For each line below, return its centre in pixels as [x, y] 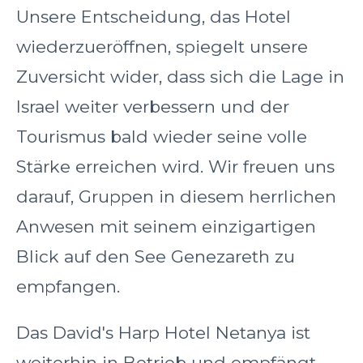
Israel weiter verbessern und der [153, 106]
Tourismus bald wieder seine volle [162, 136]
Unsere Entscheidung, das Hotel [154, 16]
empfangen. [68, 286]
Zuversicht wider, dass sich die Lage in [180, 76]
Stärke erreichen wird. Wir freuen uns [175, 166]
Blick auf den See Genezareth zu [156, 256]
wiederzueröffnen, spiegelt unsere [162, 46]
